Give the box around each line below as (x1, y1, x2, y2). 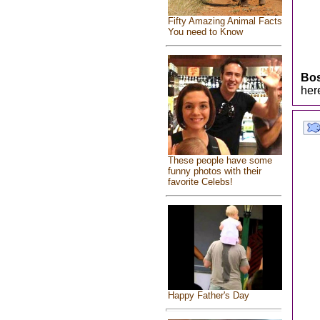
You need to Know (167, 26, 243, 37)
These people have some (167, 155, 272, 166)
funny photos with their (167, 166, 261, 177)
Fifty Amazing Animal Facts (167, 15, 282, 26)
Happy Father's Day (167, 290, 249, 301)
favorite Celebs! (167, 176, 233, 188)
